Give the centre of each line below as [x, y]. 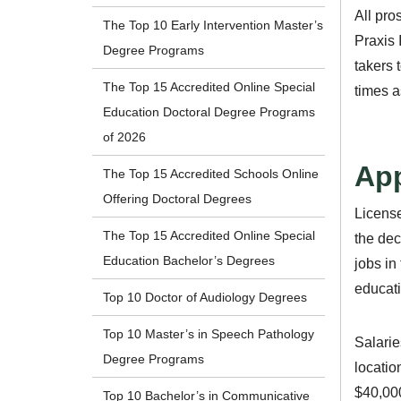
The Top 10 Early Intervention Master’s [213, 26]
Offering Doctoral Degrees [178, 199]
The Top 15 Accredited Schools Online [211, 174]
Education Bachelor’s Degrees [189, 261]
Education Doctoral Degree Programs [209, 112]
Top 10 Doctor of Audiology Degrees [205, 298]
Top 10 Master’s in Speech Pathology [209, 334]
